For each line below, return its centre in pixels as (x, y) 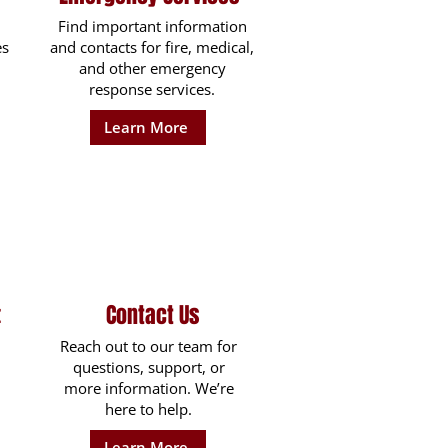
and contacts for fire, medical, (152, 47)
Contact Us (152, 315)
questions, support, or (148, 367)
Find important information (152, 26)
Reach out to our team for (148, 346)
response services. (152, 89)
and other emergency (152, 68)
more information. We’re (148, 388)
